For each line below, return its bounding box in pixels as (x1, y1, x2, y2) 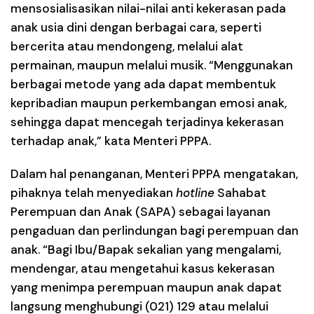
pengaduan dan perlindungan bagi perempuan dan (11, 222, 299, 238)
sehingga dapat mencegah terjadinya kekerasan (11, 114, 284, 130)
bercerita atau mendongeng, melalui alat (11, 38, 243, 54)
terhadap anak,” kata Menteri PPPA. (11, 132, 211, 149)
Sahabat (214, 184, 266, 200)
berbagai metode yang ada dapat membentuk (11, 76, 276, 92)
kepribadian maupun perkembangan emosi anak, (11, 95, 287, 111)
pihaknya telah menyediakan (11, 184, 176, 200)
